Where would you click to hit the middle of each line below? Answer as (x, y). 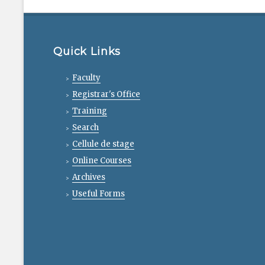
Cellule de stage (104, 144)
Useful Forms (99, 193)
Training (90, 111)
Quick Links (87, 52)
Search (86, 127)
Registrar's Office (106, 94)
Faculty (87, 77)
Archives (89, 177)
